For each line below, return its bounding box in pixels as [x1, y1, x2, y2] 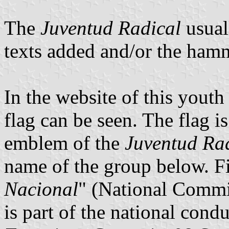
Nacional [4, 177, 78, 200]
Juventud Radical [40, 16, 181, 39]
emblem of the [4, 131, 125, 154]
